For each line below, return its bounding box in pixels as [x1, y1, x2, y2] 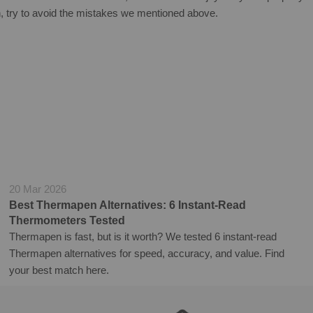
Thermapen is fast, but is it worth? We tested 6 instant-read [9, 230, 277, 242]
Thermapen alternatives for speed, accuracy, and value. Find [9, 247, 285, 259]
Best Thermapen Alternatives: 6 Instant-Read [9, 198, 247, 211]
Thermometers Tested [9, 214, 126, 226]
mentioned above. [137, 6, 218, 19]
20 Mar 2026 [9, 182, 67, 195]
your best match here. [9, 263, 110, 276]
